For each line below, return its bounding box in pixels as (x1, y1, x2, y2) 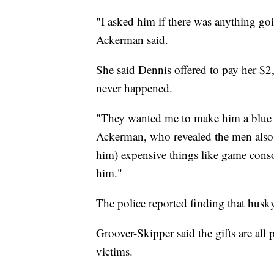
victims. (96, 243, 133, 259)
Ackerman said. (96, 32, 168, 48)
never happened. (96, 80, 172, 96)
